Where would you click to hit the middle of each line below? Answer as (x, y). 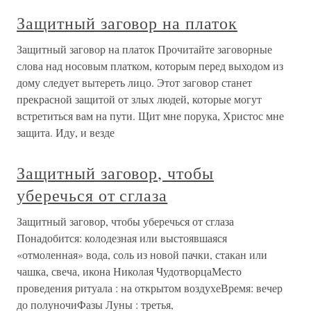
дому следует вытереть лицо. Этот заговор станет (134, 83)
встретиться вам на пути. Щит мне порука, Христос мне (150, 116)
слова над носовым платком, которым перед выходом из (150, 66)
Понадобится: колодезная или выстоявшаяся (122, 238)
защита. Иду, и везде (66, 133)
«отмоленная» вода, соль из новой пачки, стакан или (142, 255)
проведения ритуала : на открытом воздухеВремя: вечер (150, 288)
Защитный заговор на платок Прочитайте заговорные (144, 49)
